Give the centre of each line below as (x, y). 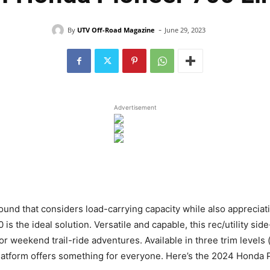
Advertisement (135, 108)
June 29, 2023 (185, 30)
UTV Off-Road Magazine (116, 30)
